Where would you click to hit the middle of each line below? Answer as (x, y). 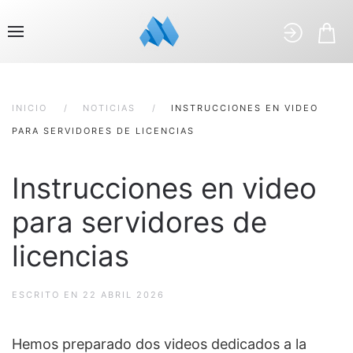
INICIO (30, 108)
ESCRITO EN (47, 295)
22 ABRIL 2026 (124, 295)
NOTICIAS (109, 108)
